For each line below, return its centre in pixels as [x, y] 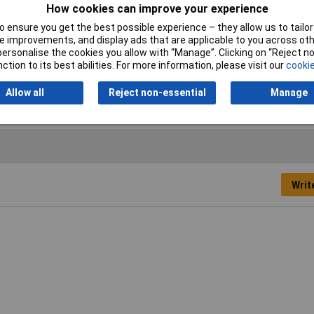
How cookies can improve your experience [157, 9]
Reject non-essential [157, 93]
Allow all [25, 93]
